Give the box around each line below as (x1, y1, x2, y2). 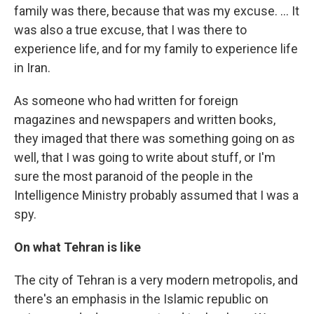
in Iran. (14, 60, 50, 75)
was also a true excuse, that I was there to (14, 22, 247, 37)
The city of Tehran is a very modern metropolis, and (14, 273, 298, 287)
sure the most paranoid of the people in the (14, 169, 253, 184)
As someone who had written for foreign (14, 93, 238, 108)
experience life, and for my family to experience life (14, 41, 298, 56)
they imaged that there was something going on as (14, 131, 295, 146)
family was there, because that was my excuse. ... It (14, 4, 299, 18)
